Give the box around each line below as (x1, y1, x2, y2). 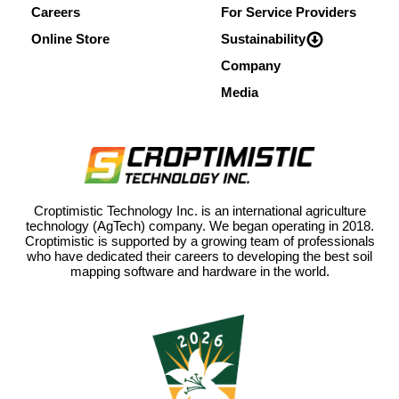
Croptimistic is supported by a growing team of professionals (24, 232, 375, 248)
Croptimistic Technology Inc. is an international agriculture (33, 202, 366, 218)
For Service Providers (221, 4, 356, 20)
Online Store (31, 31, 110, 46)
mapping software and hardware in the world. (69, 263, 330, 279)
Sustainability (221, 31, 305, 46)
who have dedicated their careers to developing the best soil (27, 248, 372, 264)
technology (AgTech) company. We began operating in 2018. (25, 217, 374, 233)
